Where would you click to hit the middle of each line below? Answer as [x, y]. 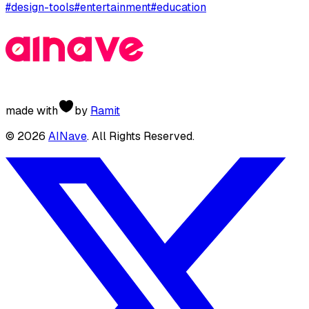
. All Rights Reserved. [141, 137]
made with [32, 111]
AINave [68, 137]
